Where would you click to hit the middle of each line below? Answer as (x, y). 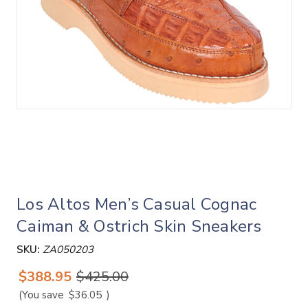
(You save (41, 295)
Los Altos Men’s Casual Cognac (137, 205)
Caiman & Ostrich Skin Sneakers (139, 227)
